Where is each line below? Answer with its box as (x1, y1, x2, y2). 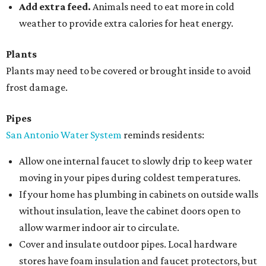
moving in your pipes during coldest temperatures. (19, 172, 240, 183)
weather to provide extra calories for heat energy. (19, 17, 233, 29)
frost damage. (6, 81, 68, 93)
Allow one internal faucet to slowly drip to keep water (19, 155, 252, 167)
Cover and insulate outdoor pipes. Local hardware (19, 238, 237, 250)
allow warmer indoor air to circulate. (19, 221, 179, 233)
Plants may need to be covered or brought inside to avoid (6, 65, 251, 77)
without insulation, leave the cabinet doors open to (19, 205, 240, 217)
